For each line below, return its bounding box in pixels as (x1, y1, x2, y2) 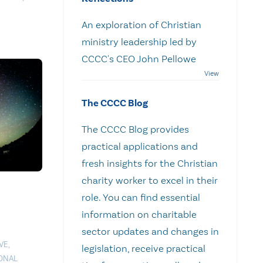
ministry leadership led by (82, 35, 197, 48)
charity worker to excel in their (82, 174, 218, 186)
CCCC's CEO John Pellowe (82, 52, 201, 65)
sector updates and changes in (82, 225, 219, 237)
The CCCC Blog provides (82, 123, 189, 135)
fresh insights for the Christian (82, 157, 218, 169)
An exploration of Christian (82, 18, 201, 31)
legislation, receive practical (82, 242, 205, 254)
